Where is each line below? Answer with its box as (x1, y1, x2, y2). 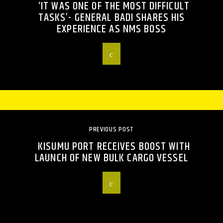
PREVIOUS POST (89, 124, 134, 135)
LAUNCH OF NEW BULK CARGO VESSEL (35, 149, 188, 167)
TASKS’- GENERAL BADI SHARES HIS (38, 9, 185, 27)
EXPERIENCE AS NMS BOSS (57, 20, 166, 38)
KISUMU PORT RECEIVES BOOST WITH (38, 138, 190, 156)
